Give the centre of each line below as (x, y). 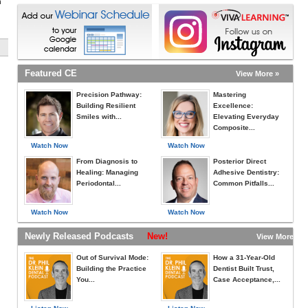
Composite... (234, 128)
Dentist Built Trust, (244, 268)
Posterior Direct (240, 161)
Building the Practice (111, 268)
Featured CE (51, 73)
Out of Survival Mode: (112, 257)
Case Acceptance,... (247, 279)
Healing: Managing (107, 172)
